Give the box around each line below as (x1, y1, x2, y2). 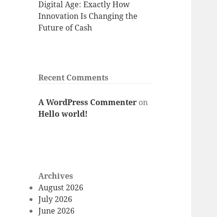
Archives (38, 170, 74, 182)
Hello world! (38, 108, 88, 119)
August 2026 (38, 182, 84, 193)
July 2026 (38, 194, 73, 205)
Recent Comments (38, 72, 109, 83)
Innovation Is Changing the (38, 11, 138, 22)
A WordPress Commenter (38, 96, 137, 108)
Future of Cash (38, 22, 93, 33)
